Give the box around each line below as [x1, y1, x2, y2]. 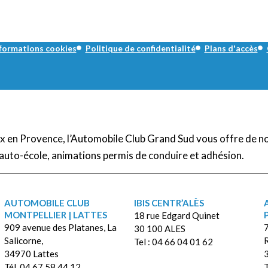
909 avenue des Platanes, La [4, 221, 117, 233]
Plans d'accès [204, 42, 258, 53]
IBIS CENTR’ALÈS [133, 197, 204, 208]
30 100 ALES [133, 223, 185, 234]
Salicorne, [4, 234, 44, 246]
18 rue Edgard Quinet [133, 209, 220, 221]
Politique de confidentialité [85, 42, 196, 53]
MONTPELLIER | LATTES [4, 209, 108, 220]
